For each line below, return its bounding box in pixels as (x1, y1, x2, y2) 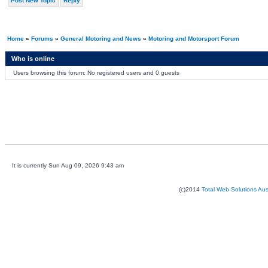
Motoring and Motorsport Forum (148, 35, 239, 42)
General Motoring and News (60, 35, 141, 42)
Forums (31, 35, 53, 42)
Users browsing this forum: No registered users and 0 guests (13, 69, 179, 76)
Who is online (11, 55, 54, 62)
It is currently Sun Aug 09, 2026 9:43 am (11, 162, 124, 169)
